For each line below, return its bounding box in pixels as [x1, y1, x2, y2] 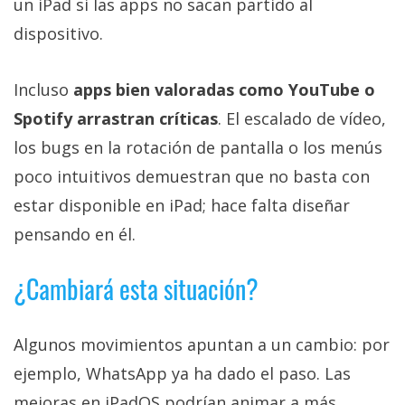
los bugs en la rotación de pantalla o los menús [14, 137, 382, 159]
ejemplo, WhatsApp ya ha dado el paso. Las [14, 363, 351, 385]
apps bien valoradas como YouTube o [73, 79, 375, 101]
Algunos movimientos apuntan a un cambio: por [14, 334, 390, 356]
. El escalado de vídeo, [218, 108, 386, 130]
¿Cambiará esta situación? [14, 270, 259, 308]
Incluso [14, 79, 73, 101]
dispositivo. [14, 23, 103, 45]
